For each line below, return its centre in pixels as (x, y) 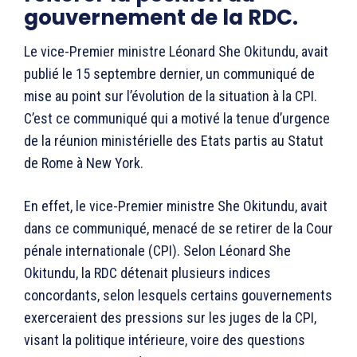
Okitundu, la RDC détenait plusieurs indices (147, 273)
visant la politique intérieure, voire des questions (165, 339)
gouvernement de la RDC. (161, 17)
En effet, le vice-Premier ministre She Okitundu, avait (176, 206)
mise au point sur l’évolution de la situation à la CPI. (171, 96)
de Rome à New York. (84, 163)
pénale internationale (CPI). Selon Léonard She (157, 250)
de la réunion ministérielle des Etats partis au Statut (174, 140)
